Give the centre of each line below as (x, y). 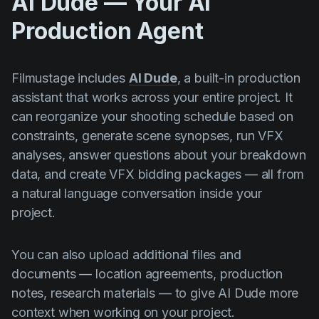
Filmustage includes (70, 78)
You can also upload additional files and (126, 255)
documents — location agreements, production (147, 274)
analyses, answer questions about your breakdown (159, 155)
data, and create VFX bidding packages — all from (158, 174)
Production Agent (108, 31)
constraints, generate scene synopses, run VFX (147, 136)
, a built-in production (239, 78)
